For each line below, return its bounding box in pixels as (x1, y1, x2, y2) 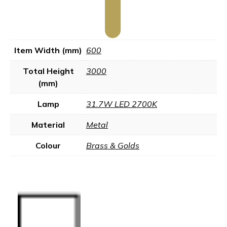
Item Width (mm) (14, 45, 82, 55)
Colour (35, 140, 61, 150)
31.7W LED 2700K (86, 99, 157, 109)
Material (31, 120, 65, 130)
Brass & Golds (86, 140, 139, 150)
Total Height (22, 66, 74, 76)
